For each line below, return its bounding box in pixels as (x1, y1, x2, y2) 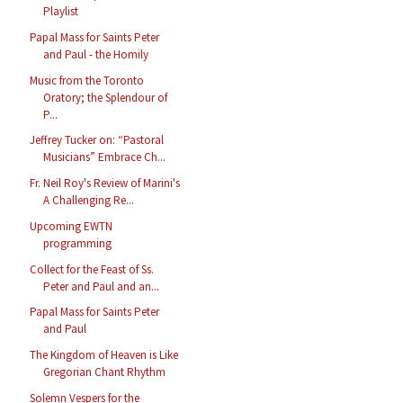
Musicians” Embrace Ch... (43, 149, 166, 166)
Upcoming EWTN (30, 218, 113, 234)
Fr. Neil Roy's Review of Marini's (30, 175, 181, 192)
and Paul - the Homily (43, 46, 149, 62)
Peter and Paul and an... (43, 278, 160, 294)
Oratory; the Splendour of (43, 89, 168, 105)
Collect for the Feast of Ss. (30, 261, 155, 277)
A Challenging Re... (43, 193, 135, 209)
